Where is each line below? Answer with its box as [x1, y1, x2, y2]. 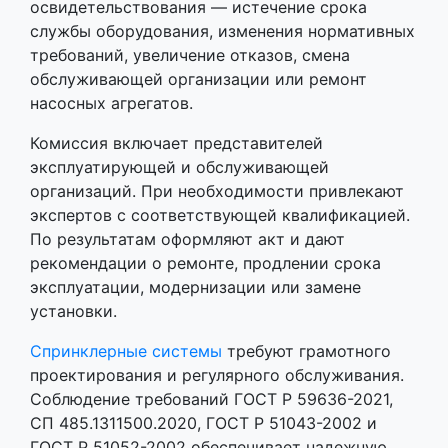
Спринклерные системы [30, 341, 222, 362]
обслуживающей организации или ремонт [30, 69, 367, 90]
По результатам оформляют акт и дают [30, 229, 345, 250]
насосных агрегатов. [30, 93, 193, 114]
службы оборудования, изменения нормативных [30, 21, 415, 42]
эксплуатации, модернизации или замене [30, 277, 361, 298]
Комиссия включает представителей [30, 133, 323, 154]
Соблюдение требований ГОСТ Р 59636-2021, [30, 389, 393, 410]
